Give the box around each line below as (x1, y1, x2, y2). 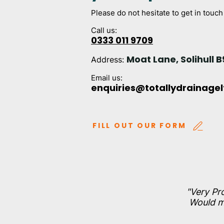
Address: (91, 54, 126, 64)
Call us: (91, 25, 117, 35)
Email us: (91, 73, 122, 82)
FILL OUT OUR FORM (92, 120, 186, 130)
